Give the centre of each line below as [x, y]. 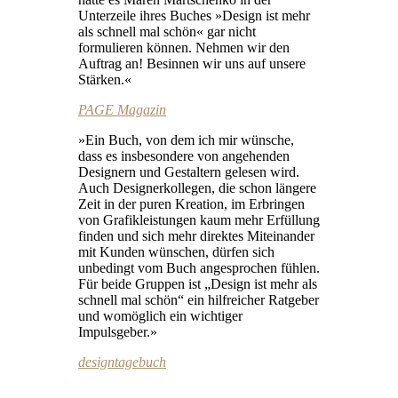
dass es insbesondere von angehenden [184, 155]
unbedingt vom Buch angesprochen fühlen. [199, 267]
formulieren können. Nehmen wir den [184, 47]
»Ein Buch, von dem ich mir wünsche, [186, 139]
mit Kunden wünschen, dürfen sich [176, 251]
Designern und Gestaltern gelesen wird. [189, 171]
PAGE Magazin [122, 109]
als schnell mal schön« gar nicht [167, 31]
